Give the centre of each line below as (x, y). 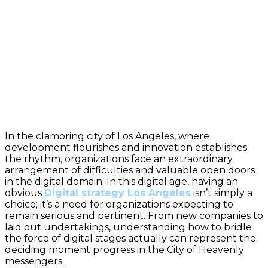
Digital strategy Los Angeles (118, 193)
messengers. (34, 261)
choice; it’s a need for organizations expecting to (119, 204)
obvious (25, 193)
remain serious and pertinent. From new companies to (134, 216)
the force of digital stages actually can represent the (130, 238)
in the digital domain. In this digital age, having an (121, 182)
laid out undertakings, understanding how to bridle (128, 227)
